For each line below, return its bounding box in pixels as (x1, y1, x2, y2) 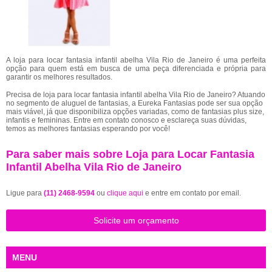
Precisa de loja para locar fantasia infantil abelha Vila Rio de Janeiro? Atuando (6, 90, 265, 99)
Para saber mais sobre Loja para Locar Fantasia (6, 148, 254, 160)
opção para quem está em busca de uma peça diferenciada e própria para (6, 64, 266, 73)
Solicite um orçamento (93, 216, 179, 225)
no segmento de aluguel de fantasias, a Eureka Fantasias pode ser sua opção (6, 99, 263, 107)
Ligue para (6, 189, 44, 197)
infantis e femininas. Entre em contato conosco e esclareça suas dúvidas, (6, 116, 246, 124)
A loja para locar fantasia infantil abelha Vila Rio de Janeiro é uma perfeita (6, 56, 266, 64)
